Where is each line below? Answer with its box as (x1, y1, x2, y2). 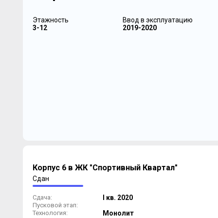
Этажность (32, 16, 69, 24)
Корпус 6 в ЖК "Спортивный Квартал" (32, 163, 178, 173)
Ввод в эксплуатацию (122, 16, 193, 24)
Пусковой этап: (32, 201, 78, 209)
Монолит (102, 209, 134, 217)
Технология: (32, 209, 68, 217)
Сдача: (32, 194, 52, 201)
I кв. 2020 (102, 194, 133, 201)
